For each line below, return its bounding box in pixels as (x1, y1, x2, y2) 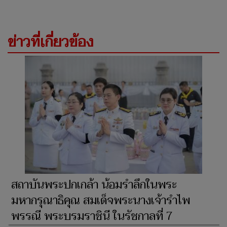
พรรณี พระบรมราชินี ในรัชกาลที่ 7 (11, 206, 173, 226)
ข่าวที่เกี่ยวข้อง (8, 29, 93, 54)
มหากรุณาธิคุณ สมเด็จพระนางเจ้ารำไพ (11, 191, 190, 210)
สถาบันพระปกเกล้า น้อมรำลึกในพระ (11, 175, 177, 195)
